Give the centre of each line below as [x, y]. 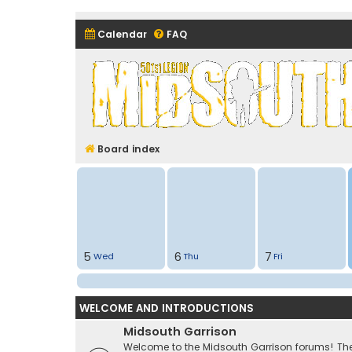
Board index [128, 149]
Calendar [122, 34]
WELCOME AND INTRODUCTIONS [167, 309]
